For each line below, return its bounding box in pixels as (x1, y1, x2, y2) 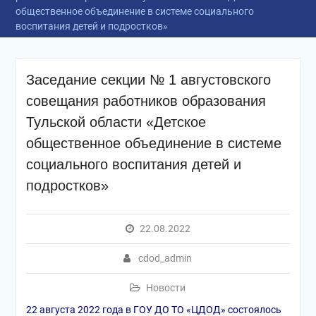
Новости (146, 282, 186, 293)
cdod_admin (138, 253, 193, 264)
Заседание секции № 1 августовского (25, 72, 271, 87)
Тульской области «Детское (25, 114, 206, 130)
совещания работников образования (25, 93, 266, 109)
